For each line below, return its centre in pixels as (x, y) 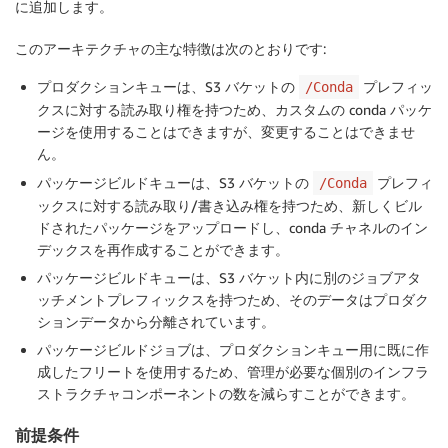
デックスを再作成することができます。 (163, 250)
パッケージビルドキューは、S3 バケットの (175, 183)
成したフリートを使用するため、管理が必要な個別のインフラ (233, 372)
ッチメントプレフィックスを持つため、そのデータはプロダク (233, 300)
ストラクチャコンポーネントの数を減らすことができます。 (226, 394)
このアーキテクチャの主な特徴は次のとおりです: (170, 49)
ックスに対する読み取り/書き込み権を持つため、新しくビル (229, 206)
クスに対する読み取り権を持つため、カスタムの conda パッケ (234, 110)
